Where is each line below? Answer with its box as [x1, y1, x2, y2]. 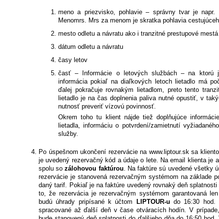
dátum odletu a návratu [58, 43, 123, 51]
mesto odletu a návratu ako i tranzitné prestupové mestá [58, 30, 218, 38]
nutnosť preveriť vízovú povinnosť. [58, 103, 156, 110]
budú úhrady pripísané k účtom [39, 198, 136, 206]
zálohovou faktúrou [65, 165, 124, 173]
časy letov [58, 56, 88, 64]
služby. [58, 130, 78, 138]
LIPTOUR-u [136, 198, 170, 206]
